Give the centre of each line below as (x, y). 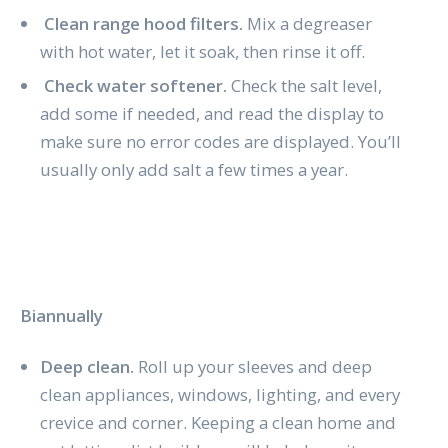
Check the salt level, (306, 85)
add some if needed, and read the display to (211, 113)
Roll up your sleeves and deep (254, 366)
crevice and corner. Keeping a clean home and (217, 422)
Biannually (61, 316)
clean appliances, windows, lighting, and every (219, 394)
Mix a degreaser (309, 23)
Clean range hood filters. (143, 23)
